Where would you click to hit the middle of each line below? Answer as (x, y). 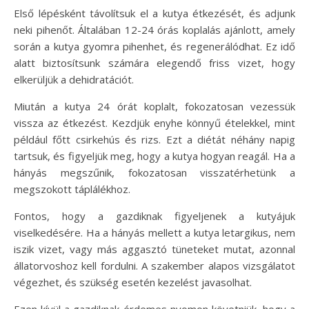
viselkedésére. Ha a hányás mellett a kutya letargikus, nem (154, 232)
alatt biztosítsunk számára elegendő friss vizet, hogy (154, 62)
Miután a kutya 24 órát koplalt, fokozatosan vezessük (154, 106)
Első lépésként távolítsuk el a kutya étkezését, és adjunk (154, 13)
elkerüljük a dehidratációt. (74, 79)
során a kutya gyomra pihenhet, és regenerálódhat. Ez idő (154, 46)
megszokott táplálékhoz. (72, 189)
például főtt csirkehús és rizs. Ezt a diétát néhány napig (154, 139)
